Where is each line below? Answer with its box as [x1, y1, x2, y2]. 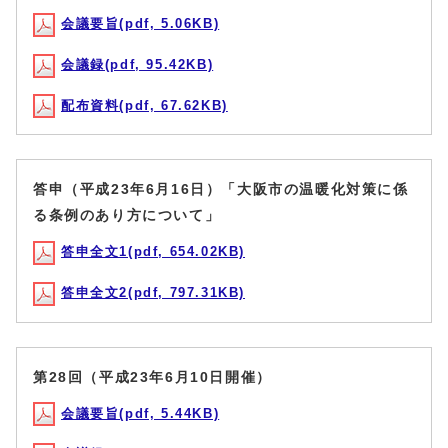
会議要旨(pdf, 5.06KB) [61, 16, 220, 32]
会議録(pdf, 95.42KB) [61, 57, 214, 73]
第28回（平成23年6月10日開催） [33, 368, 272, 385]
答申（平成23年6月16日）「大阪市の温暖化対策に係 [33, 181, 409, 198]
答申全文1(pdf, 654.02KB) [61, 244, 245, 260]
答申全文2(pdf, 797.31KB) [61, 284, 245, 300]
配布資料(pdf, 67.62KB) [61, 97, 228, 113]
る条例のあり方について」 [33, 207, 221, 224]
